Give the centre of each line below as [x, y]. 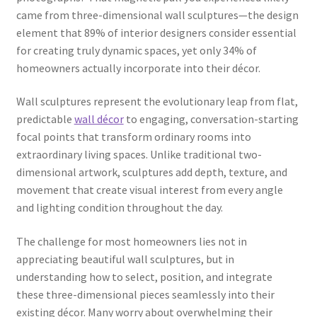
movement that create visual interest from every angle [149, 190]
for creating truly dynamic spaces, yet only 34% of [136, 50]
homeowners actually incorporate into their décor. [138, 68]
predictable [45, 119]
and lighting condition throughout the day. [119, 208]
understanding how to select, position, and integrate [144, 276]
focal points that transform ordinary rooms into [133, 137]
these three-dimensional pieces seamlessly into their [145, 294]
